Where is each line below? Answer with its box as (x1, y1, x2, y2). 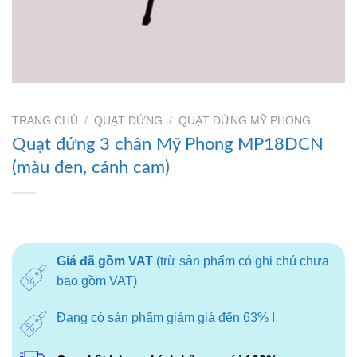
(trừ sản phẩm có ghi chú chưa (152, 253, 329, 268)
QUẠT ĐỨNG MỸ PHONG (178, 115, 312, 127)
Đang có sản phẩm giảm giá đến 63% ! (56, 310, 275, 324)
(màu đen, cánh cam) (12, 158, 170, 176)
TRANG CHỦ (12, 115, 78, 127)
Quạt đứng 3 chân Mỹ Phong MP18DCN (12, 135, 324, 153)
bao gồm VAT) (56, 273, 137, 288)
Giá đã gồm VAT (56, 253, 153, 268)
